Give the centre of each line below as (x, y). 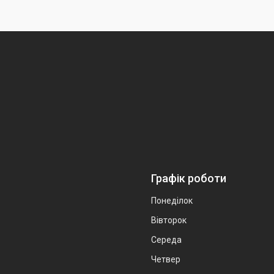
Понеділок (172, 201)
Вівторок (169, 220)
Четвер (166, 260)
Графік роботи (189, 179)
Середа (166, 240)
